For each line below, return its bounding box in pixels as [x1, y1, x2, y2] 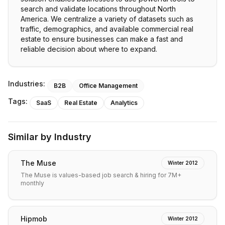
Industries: [8, 79, 45, 88]
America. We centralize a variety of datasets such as [21, 15, 193, 23]
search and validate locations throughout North [21, 5, 176, 13]
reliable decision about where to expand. [21, 45, 157, 53]
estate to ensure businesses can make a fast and [21, 35, 183, 43]
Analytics [110, 99, 138, 106]
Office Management [79, 82, 138, 89]
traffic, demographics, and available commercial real [21, 25, 193, 33]
